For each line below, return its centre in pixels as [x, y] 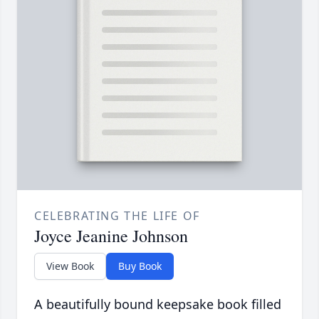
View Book [70, 266]
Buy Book [140, 266]
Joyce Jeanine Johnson [111, 236]
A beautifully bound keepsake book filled [158, 304]
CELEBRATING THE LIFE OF [117, 216]
